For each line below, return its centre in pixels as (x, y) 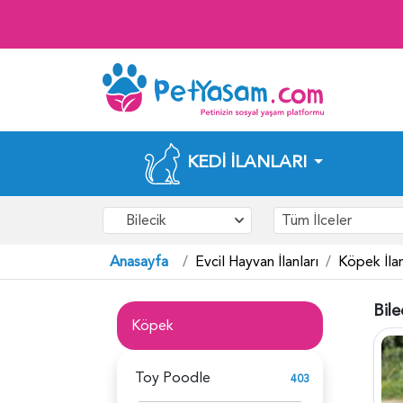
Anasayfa (139, 261)
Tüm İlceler (317, 220)
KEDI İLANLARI (247, 161)
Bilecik (146, 220)
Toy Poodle (173, 377)
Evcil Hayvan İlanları (257, 261)
